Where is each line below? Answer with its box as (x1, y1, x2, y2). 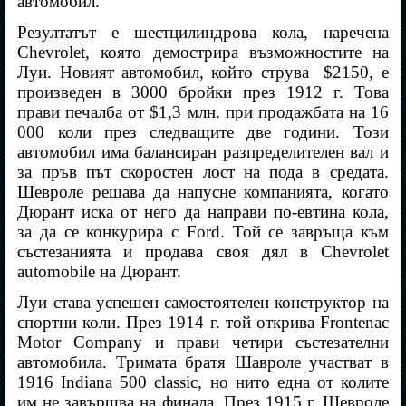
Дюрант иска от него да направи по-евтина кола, (17, 202, 389, 222)
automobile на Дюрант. (17, 262, 182, 282)
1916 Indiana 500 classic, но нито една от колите (17, 372, 389, 392)
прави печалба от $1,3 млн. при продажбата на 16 (17, 102, 389, 122)
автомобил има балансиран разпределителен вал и (17, 142, 389, 162)
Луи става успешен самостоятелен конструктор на (17, 293, 389, 313)
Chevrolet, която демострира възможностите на (17, 43, 389, 63)
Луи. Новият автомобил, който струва (17, 63, 309, 82)
